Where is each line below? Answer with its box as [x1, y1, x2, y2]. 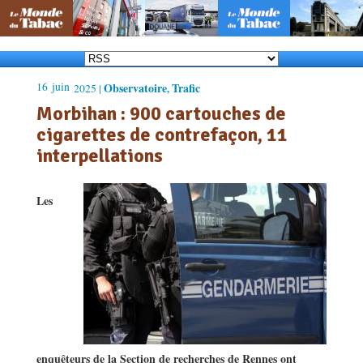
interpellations [36, 143, 163, 168]
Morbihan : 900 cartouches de [36, 100, 286, 126]
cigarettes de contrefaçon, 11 [36, 122, 288, 147]
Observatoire [104, 79, 167, 96]
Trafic [172, 79, 200, 96]
